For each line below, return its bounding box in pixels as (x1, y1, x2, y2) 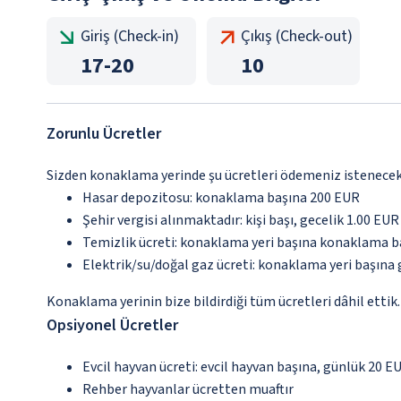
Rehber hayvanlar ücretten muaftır (82, 380, 294, 399)
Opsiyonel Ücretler (47, 314, 178, 337)
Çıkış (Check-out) (241, 25, 353, 47)
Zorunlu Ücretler (47, 123, 161, 145)
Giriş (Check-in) (81, 25, 179, 47)
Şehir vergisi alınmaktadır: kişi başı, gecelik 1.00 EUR (82, 210, 399, 230)
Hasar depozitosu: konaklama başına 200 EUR (82, 188, 360, 208)
